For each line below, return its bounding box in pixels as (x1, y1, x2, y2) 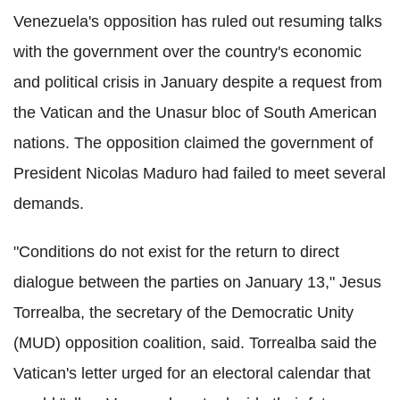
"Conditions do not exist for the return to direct (13, 243, 339, 261)
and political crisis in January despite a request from (13, 73, 382, 91)
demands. (13, 195, 84, 212)
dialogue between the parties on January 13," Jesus (13, 273, 381, 291)
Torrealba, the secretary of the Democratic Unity (13, 304, 354, 321)
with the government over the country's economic (13, 43, 362, 61)
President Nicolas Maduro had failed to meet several (13, 164, 386, 182)
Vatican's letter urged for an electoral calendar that (13, 364, 371, 382)
